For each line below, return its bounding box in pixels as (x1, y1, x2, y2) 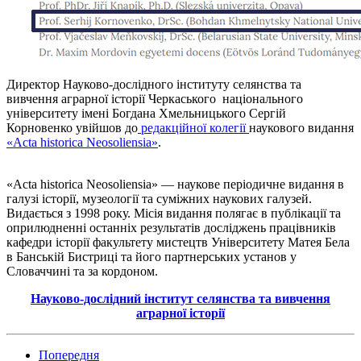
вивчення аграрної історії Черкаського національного (6, 91, 303, 106)
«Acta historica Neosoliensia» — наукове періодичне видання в (6, 176, 344, 191)
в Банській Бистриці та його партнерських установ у (6, 249, 297, 263)
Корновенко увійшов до (6, 120, 138, 135)
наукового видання (249, 120, 354, 135)
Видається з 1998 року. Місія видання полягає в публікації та (6, 205, 341, 220)
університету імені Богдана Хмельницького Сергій (6, 106, 286, 120)
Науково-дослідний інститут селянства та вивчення (31, 291, 330, 305)
